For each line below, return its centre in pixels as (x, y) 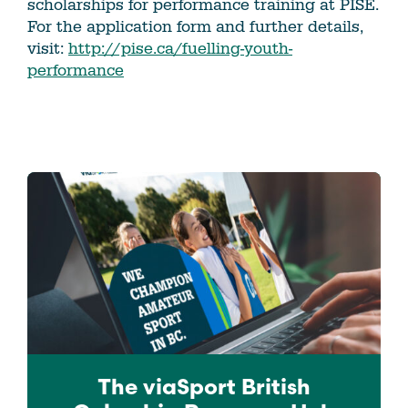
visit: (48, 49)
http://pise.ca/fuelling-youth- (180, 49)
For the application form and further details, (195, 27)
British (276, 389)
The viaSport (169, 389)
